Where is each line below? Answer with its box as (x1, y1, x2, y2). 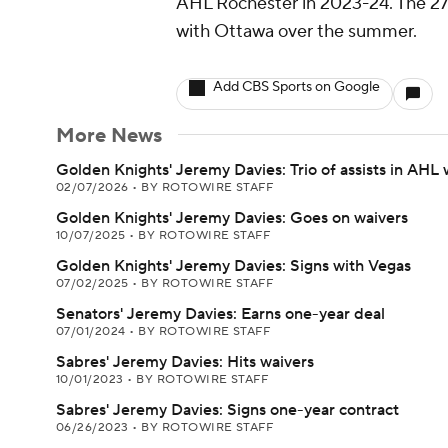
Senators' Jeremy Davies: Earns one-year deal (56, 304, 385, 324)
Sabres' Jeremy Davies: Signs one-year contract (56, 400, 399, 420)
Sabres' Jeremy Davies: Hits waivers (56, 352, 314, 372)
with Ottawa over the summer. (176, 20, 417, 43)
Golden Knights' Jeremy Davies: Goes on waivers (56, 208, 408, 228)
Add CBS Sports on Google (213, 78, 380, 96)
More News (56, 123, 162, 149)
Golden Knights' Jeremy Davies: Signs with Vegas (56, 256, 411, 276)
